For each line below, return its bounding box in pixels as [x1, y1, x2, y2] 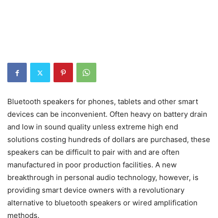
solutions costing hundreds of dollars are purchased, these [7, 135, 210, 145]
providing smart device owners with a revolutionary [7, 185, 184, 195]
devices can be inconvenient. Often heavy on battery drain [7, 109, 207, 119]
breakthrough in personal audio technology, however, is [7, 173, 199, 182]
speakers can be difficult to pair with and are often [7, 147, 180, 157]
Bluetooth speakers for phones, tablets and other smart [7, 97, 198, 107]
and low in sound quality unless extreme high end [7, 122, 178, 132]
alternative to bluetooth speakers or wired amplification [7, 198, 198, 208]
